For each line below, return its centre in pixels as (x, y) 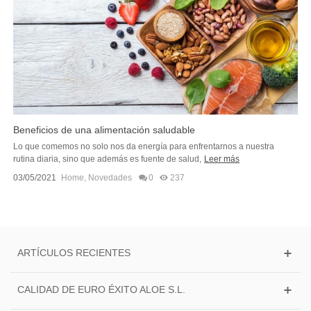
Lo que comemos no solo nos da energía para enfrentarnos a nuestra (144, 147)
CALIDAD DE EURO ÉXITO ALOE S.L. (101, 290)
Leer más (222, 159)
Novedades (110, 178)
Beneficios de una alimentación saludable (104, 130)
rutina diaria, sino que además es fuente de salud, (108, 159)
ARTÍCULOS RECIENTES (74, 253)
